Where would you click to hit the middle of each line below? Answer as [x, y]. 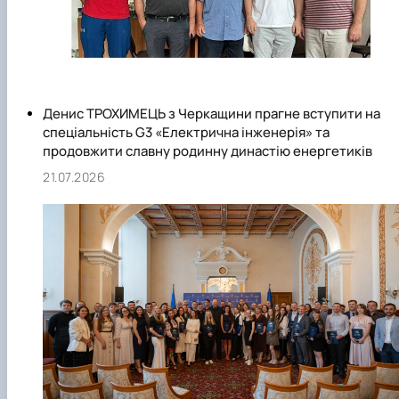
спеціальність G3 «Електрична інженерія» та [186, 133]
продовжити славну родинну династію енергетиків [208, 151]
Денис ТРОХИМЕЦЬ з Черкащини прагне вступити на [212, 114]
